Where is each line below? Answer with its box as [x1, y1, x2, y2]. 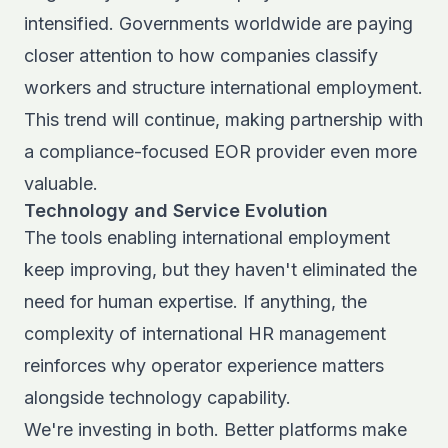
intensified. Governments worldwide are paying [24, 13, 413, 34]
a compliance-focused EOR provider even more [24, 141, 417, 162]
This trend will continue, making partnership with [24, 109, 423, 130]
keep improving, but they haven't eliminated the [24, 259, 417, 280]
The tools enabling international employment [24, 227, 390, 248]
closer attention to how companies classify [24, 45, 378, 66]
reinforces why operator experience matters [24, 355, 384, 376]
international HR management [142, 323, 386, 344]
